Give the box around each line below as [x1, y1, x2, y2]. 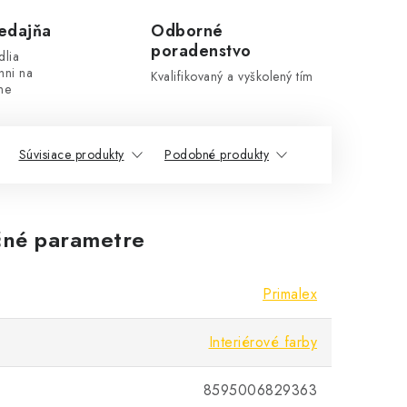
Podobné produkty [164, 145, 269, 164]
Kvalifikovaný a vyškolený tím [151, 67, 313, 85]
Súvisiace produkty [18, 145, 124, 164]
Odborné [151, 19, 223, 43]
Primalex [263, 283, 317, 304]
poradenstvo [151, 39, 252, 63]
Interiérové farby [208, 332, 317, 352]
